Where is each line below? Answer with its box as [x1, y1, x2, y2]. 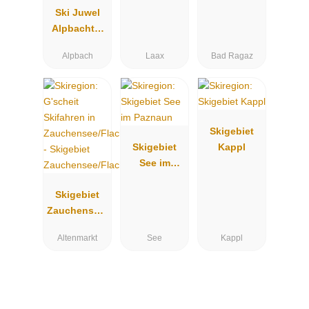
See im [139, 157, 170, 168]
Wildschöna [49, 38, 106, 50]
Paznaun [134, 172, 175, 184]
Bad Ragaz [210, 51, 253, 61]
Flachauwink [47, 220, 108, 232]
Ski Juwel [54, 6, 100, 18]
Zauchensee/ [47, 204, 108, 216]
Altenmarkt [57, 233, 97, 243]
